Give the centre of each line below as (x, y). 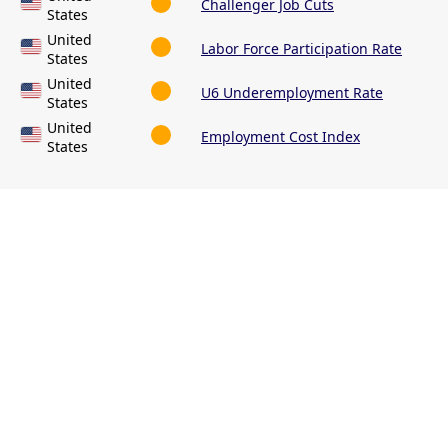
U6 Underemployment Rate (292, 93)
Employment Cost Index (280, 137)
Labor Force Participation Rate (301, 49)
